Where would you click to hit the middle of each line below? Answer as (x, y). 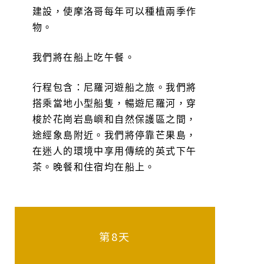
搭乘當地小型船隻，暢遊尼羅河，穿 (115, 103)
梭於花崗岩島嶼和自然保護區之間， (115, 119)
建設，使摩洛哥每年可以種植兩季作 (115, 11)
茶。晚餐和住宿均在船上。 (94, 167)
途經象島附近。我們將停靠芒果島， (115, 135)
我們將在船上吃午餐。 (84, 57)
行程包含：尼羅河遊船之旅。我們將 (115, 87)
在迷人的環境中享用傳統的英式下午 (115, 151)
